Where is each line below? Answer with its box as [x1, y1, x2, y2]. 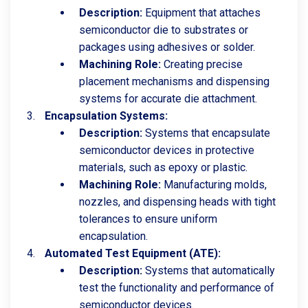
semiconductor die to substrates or [79, 23, 248, 36]
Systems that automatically [142, 264, 275, 277]
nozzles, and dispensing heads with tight [79, 195, 276, 208]
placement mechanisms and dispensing [79, 75, 269, 88]
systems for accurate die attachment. [79, 92, 257, 105]
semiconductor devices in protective [79, 144, 254, 157]
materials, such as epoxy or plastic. [79, 161, 247, 174]
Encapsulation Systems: [45, 109, 168, 122]
